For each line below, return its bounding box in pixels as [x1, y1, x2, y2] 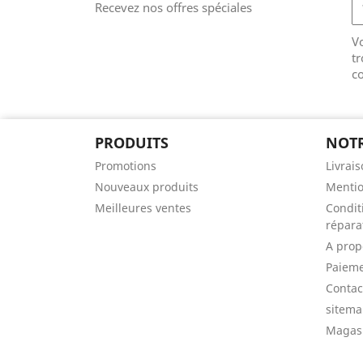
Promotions [95, 158, 156, 173]
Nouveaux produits [95, 179, 199, 194]
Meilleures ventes [95, 200, 191, 216]
